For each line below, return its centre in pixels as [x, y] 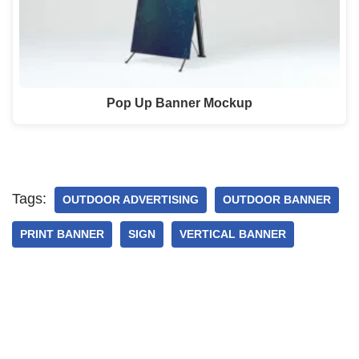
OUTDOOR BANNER [277, 200]
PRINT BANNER [62, 234]
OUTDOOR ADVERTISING [131, 200]
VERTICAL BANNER [233, 234]
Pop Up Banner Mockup [179, 103]
